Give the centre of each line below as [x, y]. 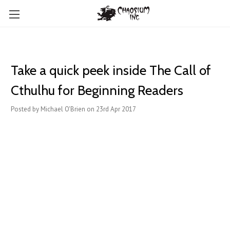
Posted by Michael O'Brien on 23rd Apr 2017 [73, 109]
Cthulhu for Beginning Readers [97, 90]
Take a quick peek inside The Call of [111, 70]
